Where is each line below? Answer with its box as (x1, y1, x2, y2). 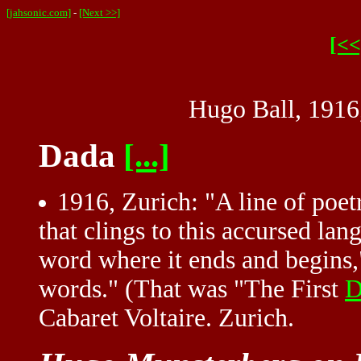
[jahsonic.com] (6, 6, 71, 19)
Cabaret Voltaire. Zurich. (39, 304, 294, 333)
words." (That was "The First (39, 275, 345, 304)
